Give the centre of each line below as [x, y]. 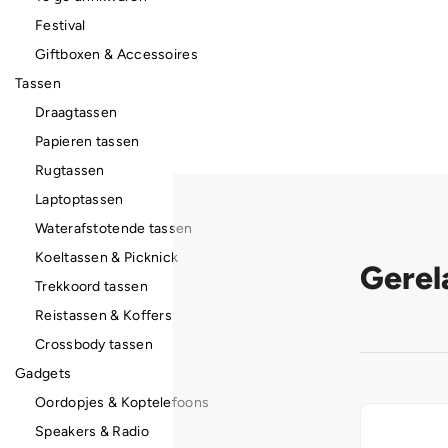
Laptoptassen [79, 199]
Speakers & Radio [92, 431]
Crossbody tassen [94, 344]
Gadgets [43, 373]
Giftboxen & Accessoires [116, 54]
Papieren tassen [87, 141]
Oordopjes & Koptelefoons [122, 402]
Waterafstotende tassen [114, 228]
